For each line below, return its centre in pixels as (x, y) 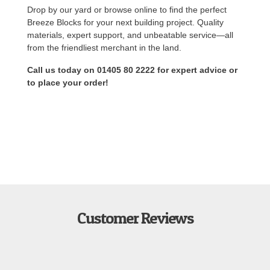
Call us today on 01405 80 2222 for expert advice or (132, 70)
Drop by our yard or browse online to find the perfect (127, 9)
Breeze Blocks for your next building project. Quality (125, 22)
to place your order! (68, 82)
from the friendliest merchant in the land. (104, 47)
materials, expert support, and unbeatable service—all (130, 35)
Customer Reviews (135, 218)
